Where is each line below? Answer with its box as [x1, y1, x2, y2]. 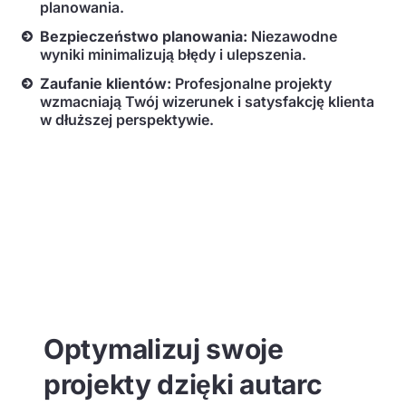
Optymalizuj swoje [43, 333, 284, 365]
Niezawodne [251, 27, 337, 45]
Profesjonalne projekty [175, 74, 332, 92]
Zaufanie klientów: [40, 74, 175, 92]
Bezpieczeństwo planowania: [40, 27, 251, 45]
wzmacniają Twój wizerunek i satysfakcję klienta [40, 92, 374, 111]
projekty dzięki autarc [43, 368, 323, 401]
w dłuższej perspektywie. [40, 111, 214, 129]
